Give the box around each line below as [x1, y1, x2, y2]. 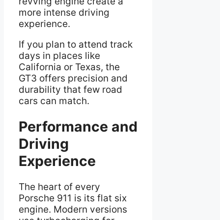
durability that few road [19, 83, 122, 95]
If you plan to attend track [19, 38, 133, 50]
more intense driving [19, 6, 110, 18]
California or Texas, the [19, 61, 120, 73]
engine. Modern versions [19, 203, 127, 215]
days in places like [19, 50, 100, 61]
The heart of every [19, 181, 100, 192]
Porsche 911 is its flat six [19, 192, 127, 204]
